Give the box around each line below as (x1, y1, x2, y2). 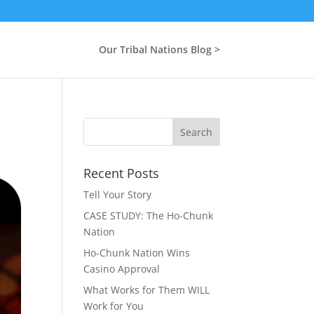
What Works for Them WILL (83, 283, 210, 296)
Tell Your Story (83, 188, 152, 201)
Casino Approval (83, 262, 161, 275)
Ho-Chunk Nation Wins (83, 246, 191, 259)
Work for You (83, 299, 144, 313)
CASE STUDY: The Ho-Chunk (83, 209, 214, 222)
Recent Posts (83, 165, 160, 182)
